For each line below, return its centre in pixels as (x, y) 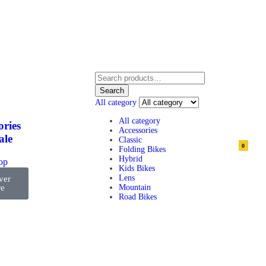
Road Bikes (137, 197)
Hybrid (130, 159)
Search (112, 91)
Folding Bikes (142, 150)
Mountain (134, 188)
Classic (130, 140)
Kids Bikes (137, 169)
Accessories (138, 131)
